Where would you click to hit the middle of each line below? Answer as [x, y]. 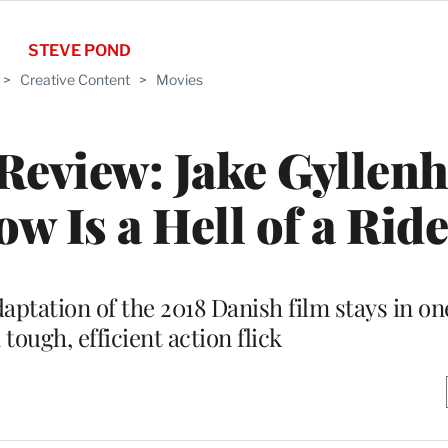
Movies [179, 79]
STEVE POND [79, 50]
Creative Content [75, 79]
